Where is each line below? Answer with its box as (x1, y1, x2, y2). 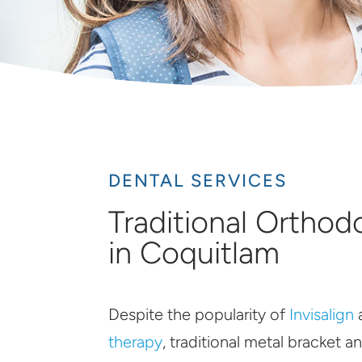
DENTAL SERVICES (108, 170, 288, 192)
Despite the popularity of (108, 304, 290, 324)
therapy (108, 331, 163, 351)
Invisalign (289, 304, 355, 324)
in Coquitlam (108, 234, 280, 272)
